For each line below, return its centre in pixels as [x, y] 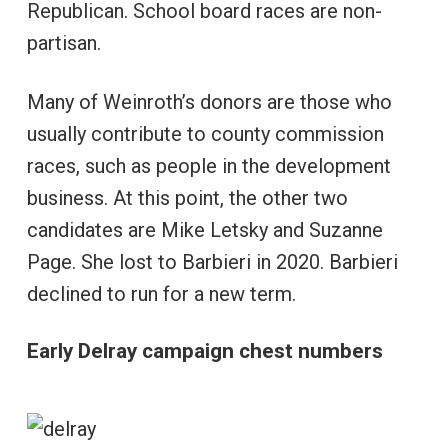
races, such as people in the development [208, 165]
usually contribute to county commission [205, 133]
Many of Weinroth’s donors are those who [209, 101]
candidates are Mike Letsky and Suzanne [204, 229]
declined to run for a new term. [161, 293]
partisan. [63, 42]
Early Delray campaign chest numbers [204, 350]
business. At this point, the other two [187, 197]
